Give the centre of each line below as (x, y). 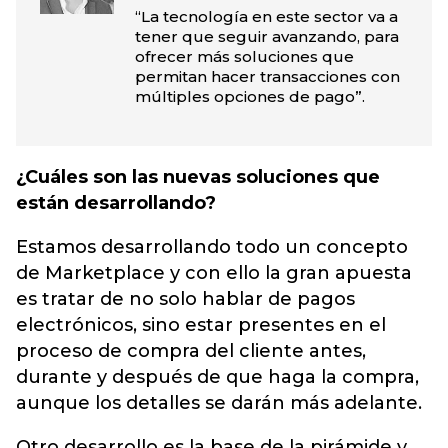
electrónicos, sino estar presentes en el (201, 325)
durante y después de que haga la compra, (217, 377)
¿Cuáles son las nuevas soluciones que (198, 177)
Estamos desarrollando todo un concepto (212, 247)
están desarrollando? (116, 203)
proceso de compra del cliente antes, (191, 351)
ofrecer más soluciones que (244, 56)
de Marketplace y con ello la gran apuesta (214, 273)
